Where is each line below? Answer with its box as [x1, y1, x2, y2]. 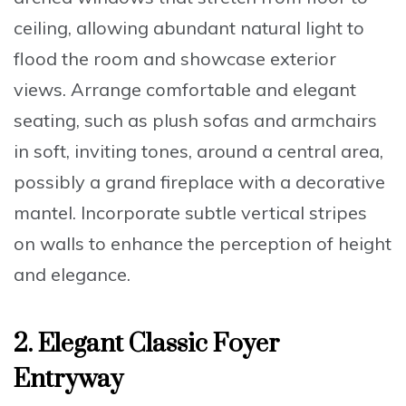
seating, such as [14, 108, 152, 131]
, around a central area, [188, 139, 383, 162]
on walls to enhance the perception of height [14, 231, 391, 255]
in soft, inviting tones [14, 139, 188, 162]
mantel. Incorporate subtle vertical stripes [14, 200, 367, 224]
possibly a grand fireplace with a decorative [14, 169, 385, 193]
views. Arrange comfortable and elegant [14, 77, 356, 101]
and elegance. [14, 262, 130, 285]
